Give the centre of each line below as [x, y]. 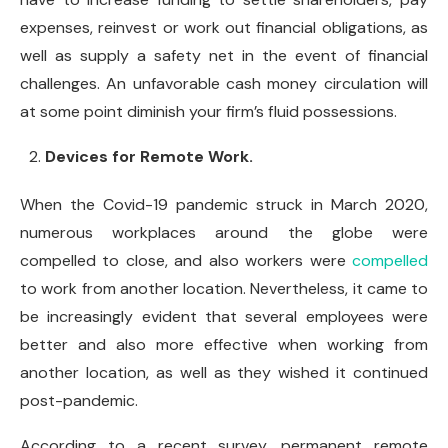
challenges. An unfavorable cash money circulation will [224, 83]
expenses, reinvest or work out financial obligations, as [224, 27]
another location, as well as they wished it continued [224, 372]
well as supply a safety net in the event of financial [224, 55]
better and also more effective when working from [224, 344]
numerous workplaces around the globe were [224, 232]
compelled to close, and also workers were [186, 260]
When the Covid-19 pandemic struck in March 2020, [224, 204]
